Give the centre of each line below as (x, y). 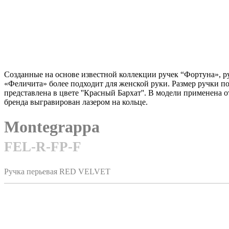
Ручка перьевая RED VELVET (57, 171)
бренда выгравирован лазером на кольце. (76, 102)
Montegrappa (52, 127)
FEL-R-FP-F (43, 147)
